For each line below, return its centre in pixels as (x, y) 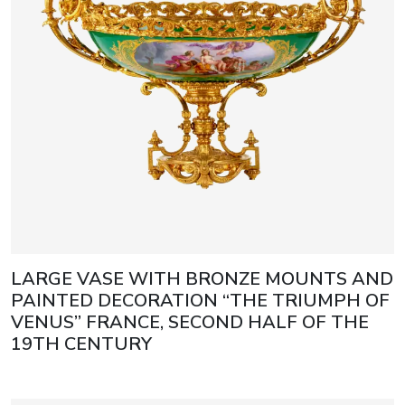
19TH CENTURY (81, 344)
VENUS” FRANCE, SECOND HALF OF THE (190, 323)
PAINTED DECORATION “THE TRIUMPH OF (200, 301)
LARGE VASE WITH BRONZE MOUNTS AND (202, 279)
